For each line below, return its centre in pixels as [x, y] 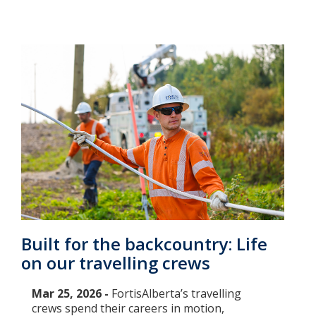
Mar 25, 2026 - [72, 294]
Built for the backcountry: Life [144, 244]
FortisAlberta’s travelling [176, 294]
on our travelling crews [116, 263]
